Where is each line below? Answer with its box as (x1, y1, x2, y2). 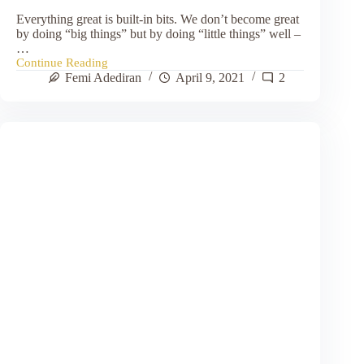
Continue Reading (16, 55, 108, 69)
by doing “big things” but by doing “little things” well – (16, 26, 301, 41)
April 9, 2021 (175, 70, 245, 84)
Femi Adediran (65, 70, 141, 84)
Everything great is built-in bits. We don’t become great (16, 11, 299, 26)
